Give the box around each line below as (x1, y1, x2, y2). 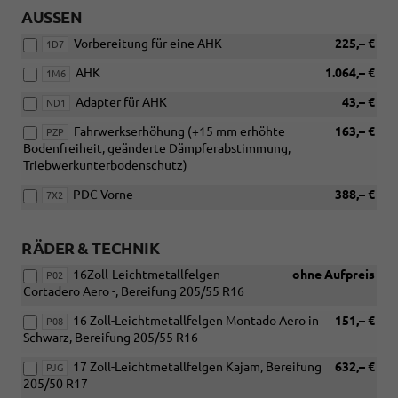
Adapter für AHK (76, 95, 167, 110)
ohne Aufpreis (290, 267, 375, 283)
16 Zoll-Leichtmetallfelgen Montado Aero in (73, 314, 319, 329)
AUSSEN (21, 8, 70, 27)
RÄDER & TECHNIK (21, 239, 160, 258)
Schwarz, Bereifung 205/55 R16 (23, 330, 198, 346)
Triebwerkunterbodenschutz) (23, 158, 187, 173)
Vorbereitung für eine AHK (74, 36, 222, 52)
